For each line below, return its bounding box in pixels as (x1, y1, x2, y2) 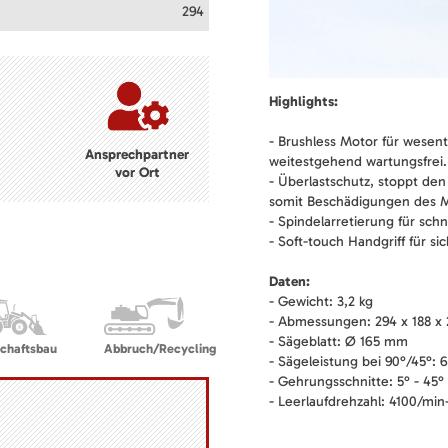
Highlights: (269, 93, 338, 111)
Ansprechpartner (85, 145, 189, 163)
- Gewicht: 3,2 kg (269, 293, 373, 311)
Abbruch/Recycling (103, 340, 216, 356)
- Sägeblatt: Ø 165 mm (269, 333, 408, 351)
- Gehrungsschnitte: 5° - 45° (269, 373, 444, 391)
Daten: (269, 273, 310, 291)
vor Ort (114, 163, 160, 181)
